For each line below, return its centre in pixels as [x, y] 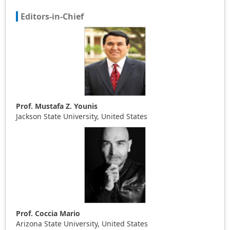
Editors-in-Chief [52, 16]
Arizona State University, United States [82, 224]
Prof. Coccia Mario [48, 214]
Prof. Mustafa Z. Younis [57, 106]
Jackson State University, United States [82, 116]
